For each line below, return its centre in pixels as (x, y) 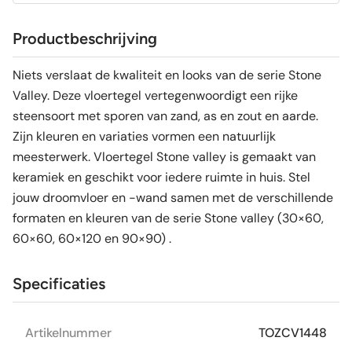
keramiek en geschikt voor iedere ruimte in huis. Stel (161, 178)
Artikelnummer (68, 333)
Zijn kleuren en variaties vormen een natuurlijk (144, 137)
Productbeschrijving (85, 39)
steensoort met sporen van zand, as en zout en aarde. (165, 116)
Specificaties (59, 284)
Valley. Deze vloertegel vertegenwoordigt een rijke (155, 96)
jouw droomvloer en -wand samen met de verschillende (173, 198)
